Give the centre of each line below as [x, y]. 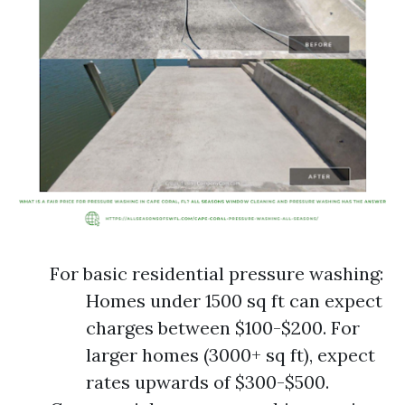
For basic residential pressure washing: [217, 273]
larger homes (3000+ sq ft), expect [231, 355]
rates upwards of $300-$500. [207, 382]
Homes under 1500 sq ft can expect [234, 301]
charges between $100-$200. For [223, 328]
